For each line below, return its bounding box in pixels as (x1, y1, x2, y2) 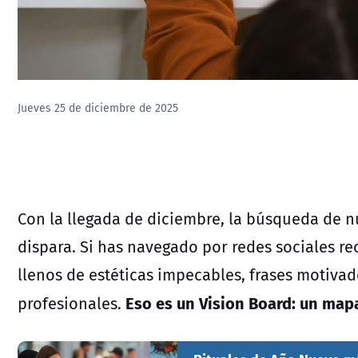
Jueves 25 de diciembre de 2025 (18, 100, 178, 117)
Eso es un (125, 289, 199, 315)
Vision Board (199, 289, 292, 315)
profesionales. (18, 291, 121, 315)
